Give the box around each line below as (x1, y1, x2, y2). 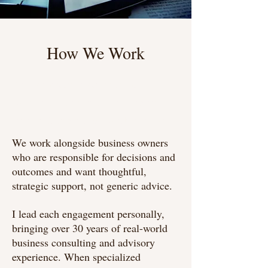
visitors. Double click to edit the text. (12, 113, 168, 127)
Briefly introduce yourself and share (12, 77, 164, 91)
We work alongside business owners (12, 135, 168, 150)
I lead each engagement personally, (12, 206, 165, 221)
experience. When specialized (12, 249, 141, 264)
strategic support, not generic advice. (12, 178, 172, 193)
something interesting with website (12, 95, 159, 109)
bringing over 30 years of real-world (12, 221, 167, 235)
